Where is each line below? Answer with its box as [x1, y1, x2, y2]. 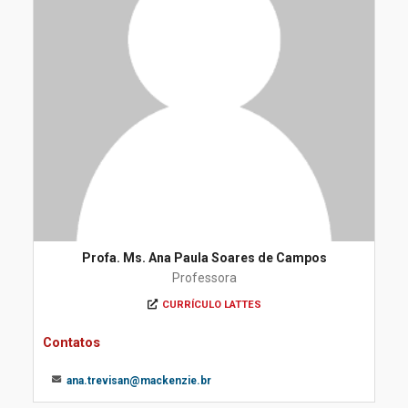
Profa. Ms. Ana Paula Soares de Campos [81, 250, 327, 265]
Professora [171, 270, 237, 285]
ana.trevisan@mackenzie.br [66, 374, 211, 387]
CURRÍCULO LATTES [161, 299, 261, 311]
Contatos [43, 334, 100, 351]
